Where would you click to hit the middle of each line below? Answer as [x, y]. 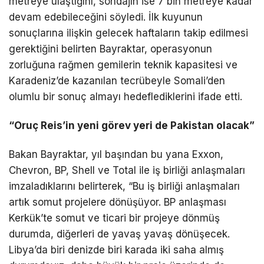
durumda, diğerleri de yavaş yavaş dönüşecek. [119, 234]
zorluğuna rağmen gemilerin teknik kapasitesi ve [123, 65]
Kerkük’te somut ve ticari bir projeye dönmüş [114, 218]
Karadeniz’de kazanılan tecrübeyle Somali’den [117, 80]
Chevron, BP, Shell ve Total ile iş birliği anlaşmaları [127, 171]
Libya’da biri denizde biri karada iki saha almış [116, 250]
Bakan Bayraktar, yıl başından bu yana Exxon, [116, 155]
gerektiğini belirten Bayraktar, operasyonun [110, 49]
